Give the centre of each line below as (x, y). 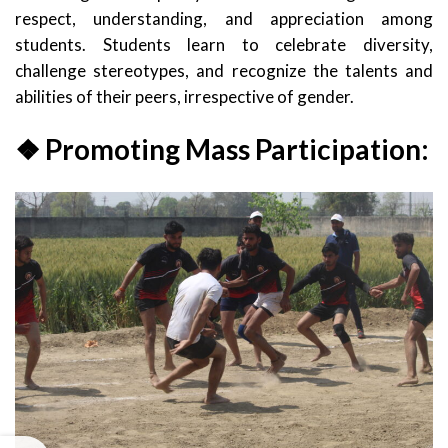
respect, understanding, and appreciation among (224, 18)
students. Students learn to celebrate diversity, (224, 44)
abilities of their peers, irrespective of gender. (184, 96)
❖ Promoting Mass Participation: (222, 148)
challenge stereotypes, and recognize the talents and (224, 70)
